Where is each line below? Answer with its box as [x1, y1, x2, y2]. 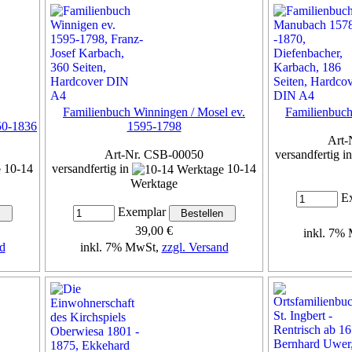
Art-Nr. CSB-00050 [104, 147, 203, 161]
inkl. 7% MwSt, [79, 240, 162, 255]
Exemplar [114, 205, 169, 219]
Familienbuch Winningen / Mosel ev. [63, 104, 245, 119]
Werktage [130, 177, 178, 191]
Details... [132, 269, 176, 283]
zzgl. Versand [161, 240, 229, 255]
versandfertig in [52, 161, 132, 175]
